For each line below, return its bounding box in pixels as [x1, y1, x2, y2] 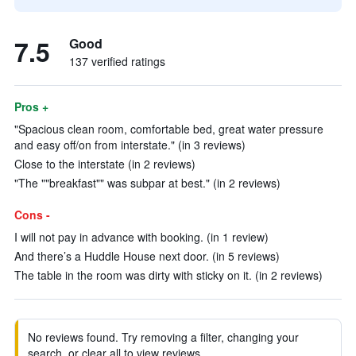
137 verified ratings [69, 53, 165, 69]
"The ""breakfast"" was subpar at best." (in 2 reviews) [14, 175, 281, 191]
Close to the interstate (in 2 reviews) [14, 156, 195, 172]
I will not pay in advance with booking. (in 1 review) [14, 229, 269, 245]
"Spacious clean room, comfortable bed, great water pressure [14, 121, 323, 137]
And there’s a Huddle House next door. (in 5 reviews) [14, 248, 280, 264]
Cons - [14, 207, 50, 222]
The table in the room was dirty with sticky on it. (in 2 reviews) [14, 267, 323, 283]
